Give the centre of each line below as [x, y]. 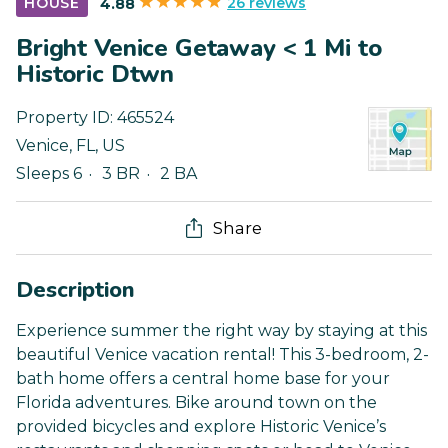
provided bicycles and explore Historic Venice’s [201, 427]
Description [75, 290]
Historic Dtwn [95, 74]
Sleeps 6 [49, 174]
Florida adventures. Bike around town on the [196, 403]
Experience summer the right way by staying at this [221, 331]
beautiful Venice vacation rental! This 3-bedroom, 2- [222, 355]
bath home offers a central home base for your [203, 379]
